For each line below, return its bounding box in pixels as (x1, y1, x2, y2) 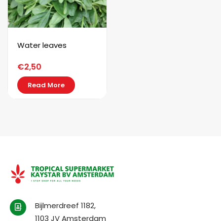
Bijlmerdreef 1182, (35, 200, 96, 211)
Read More (28, 80, 65, 90)
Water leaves (17, 39, 67, 50)
